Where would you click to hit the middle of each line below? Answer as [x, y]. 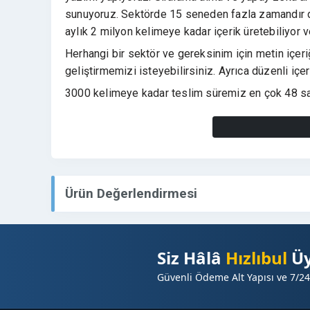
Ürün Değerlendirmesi [131, 193]
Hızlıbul [256, 258]
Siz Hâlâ [191, 258]
